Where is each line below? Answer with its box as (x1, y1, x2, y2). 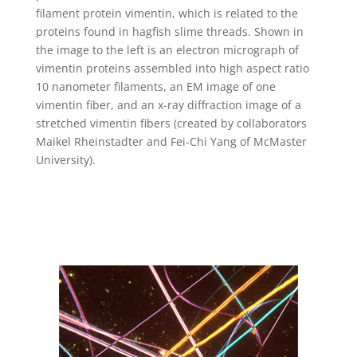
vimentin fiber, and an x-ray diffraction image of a (35, 97, 301, 113)
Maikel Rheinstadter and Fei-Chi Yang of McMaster (35, 134, 307, 150)
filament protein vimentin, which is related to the (35, 6, 298, 22)
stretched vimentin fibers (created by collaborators (35, 116, 307, 131)
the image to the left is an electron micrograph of (35, 42, 299, 58)
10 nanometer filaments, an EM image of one (35, 79, 276, 95)
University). (35, 152, 96, 168)
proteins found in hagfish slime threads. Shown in (35, 24, 304, 40)
